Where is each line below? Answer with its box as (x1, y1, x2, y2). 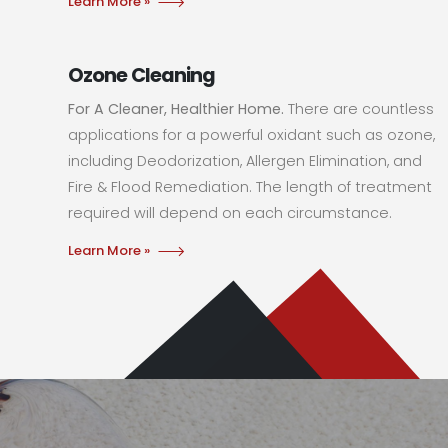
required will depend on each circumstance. (68, 202, 393, 223)
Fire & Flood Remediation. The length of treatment (68, 176, 433, 197)
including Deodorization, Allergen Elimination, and (68, 150, 423, 171)
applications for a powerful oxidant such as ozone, (68, 124, 436, 145)
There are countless (284, 98, 435, 119)
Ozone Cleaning (68, 61, 215, 89)
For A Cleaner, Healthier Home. (68, 98, 285, 119)
